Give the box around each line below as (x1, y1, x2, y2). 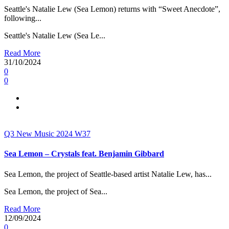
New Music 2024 (16, 129, 75, 138)
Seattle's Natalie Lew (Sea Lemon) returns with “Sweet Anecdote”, (4, 4, 220, 13)
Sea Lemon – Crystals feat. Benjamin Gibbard (4, 149, 164, 158)
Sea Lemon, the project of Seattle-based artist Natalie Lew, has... (4, 169, 212, 178)
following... (4, 13, 41, 22)
